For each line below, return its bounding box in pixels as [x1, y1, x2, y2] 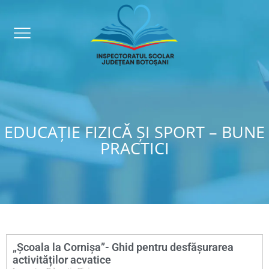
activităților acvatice [13, 253, 111, 266]
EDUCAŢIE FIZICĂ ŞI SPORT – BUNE [4, 121, 265, 143]
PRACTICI [100, 137, 169, 159]
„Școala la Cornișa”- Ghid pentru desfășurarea [13, 241, 234, 253]
